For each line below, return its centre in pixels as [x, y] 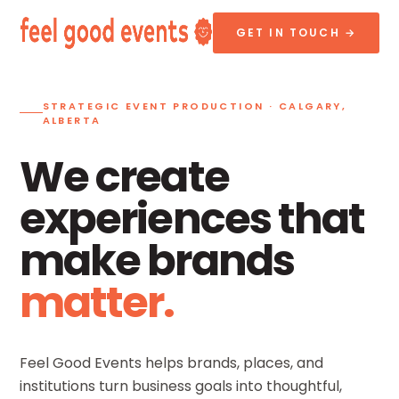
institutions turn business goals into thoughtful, [181, 386]
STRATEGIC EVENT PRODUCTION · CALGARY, [195, 106]
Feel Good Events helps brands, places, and [171, 362]
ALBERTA [72, 120]
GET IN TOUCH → [296, 33]
